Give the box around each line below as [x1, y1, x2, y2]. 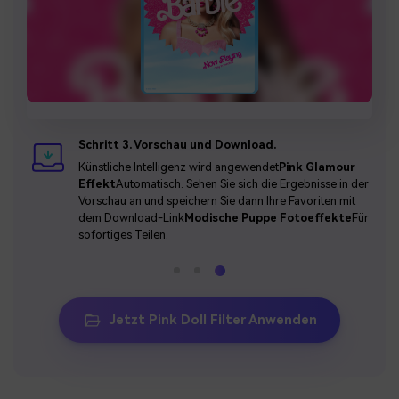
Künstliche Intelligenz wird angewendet [77, 160, 279, 175]
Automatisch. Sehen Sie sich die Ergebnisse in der [115, 177, 369, 191]
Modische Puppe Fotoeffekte [183, 211, 352, 225]
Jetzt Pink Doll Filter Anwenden [109, 313, 317, 329]
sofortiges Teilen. [77, 228, 168, 242]
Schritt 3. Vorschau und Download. [77, 138, 276, 152]
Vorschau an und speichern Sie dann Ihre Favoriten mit [77, 194, 355, 208]
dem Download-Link [77, 211, 184, 225]
